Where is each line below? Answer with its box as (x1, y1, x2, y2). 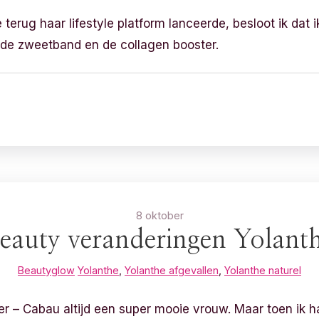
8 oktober (135, 209, 184, 221)
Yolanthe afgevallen (125, 264, 219, 276)
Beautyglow (18, 264, 75, 276)
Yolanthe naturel (224, 264, 301, 276)
